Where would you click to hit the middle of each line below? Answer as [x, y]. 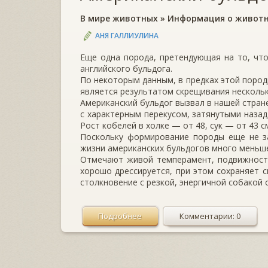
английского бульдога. [126, 68]
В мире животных [119, 19]
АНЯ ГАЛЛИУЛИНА [127, 35]
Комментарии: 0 [210, 216]
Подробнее [120, 216]
